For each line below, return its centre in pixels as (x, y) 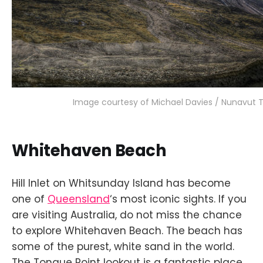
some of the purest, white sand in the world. (123, 246)
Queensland (79, 199)
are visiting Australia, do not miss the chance (127, 215)
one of (30, 199)
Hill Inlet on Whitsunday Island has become (121, 183)
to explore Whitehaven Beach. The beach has (127, 230)
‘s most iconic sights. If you (178, 199)
